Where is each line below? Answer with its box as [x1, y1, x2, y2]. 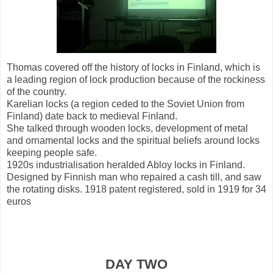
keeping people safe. [7, 147, 97, 158]
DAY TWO [105, 256, 168, 272]
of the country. [7, 86, 66, 97]
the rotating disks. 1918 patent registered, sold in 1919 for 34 [7, 183, 266, 194]
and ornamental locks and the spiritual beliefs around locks [7, 135, 260, 146]
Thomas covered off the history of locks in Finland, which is [7, 62, 260, 73]
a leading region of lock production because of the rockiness [7, 74, 265, 85]
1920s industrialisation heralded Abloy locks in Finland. [7, 159, 245, 170]
